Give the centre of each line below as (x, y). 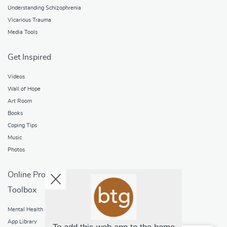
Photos (16, 149)
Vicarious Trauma (29, 20)
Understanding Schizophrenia (44, 8)
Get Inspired (29, 57)
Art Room (20, 101)
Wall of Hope (24, 89)
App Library (22, 221)
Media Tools (23, 32)
